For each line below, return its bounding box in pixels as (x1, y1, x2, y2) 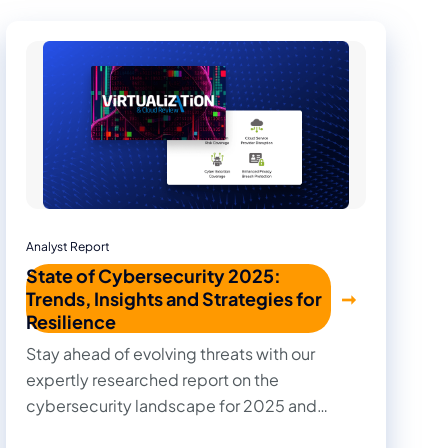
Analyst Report (26, 238, 110, 254)
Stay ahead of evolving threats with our (26, 342, 315, 364)
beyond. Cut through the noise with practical (26, 420, 362, 442)
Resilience (26, 309, 116, 333)
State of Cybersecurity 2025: (26, 263, 281, 287)
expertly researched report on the (26, 368, 279, 390)
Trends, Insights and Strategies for (26, 286, 322, 310)
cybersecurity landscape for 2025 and (26, 394, 317, 416)
